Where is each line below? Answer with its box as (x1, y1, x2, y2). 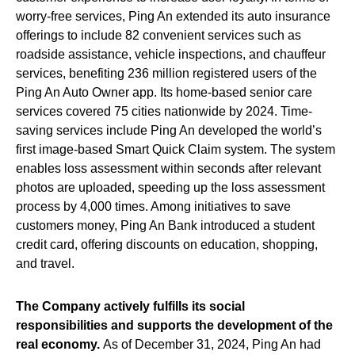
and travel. (16, 256, 74, 270)
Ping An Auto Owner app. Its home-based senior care (16, 85, 312, 99)
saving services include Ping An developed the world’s (16, 123, 322, 137)
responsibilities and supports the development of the (16, 318, 333, 332)
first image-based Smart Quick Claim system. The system (16, 142, 335, 156)
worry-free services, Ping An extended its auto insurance (16, 9, 330, 23)
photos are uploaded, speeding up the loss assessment (16, 180, 325, 194)
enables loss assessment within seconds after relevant (16, 161, 321, 175)
